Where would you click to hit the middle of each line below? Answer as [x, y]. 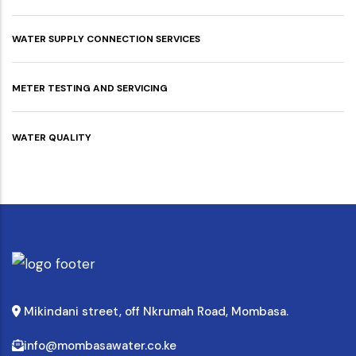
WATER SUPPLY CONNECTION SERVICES [106, 39]
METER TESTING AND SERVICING [90, 88]
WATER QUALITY [52, 137]
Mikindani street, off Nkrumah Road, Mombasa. [155, 311]
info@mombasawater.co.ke [100, 346]
